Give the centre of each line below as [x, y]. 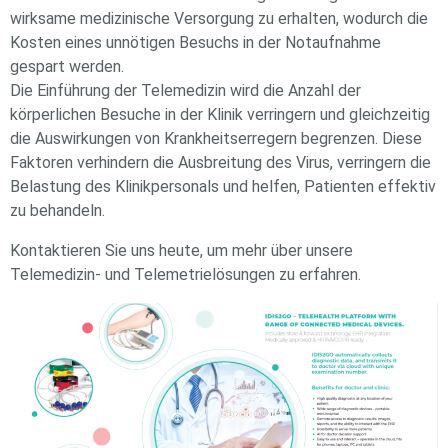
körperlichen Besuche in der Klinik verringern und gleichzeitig [220, 115]
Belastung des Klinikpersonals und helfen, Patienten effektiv [223, 187]
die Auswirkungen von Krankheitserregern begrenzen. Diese [216, 139]
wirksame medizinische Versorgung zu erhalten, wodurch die [219, 19]
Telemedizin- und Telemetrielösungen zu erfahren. [185, 275]
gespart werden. [67, 67]
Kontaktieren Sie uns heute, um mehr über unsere [181, 251]
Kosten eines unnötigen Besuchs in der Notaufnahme [195, 43]
